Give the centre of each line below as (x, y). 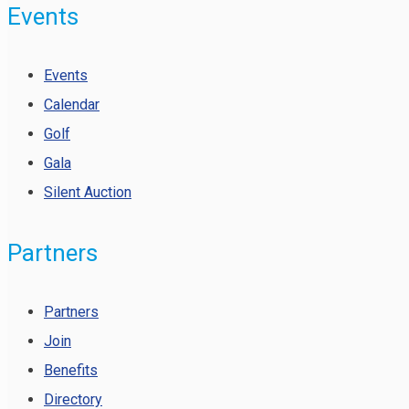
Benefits (71, 371)
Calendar (72, 105)
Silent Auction (88, 193)
